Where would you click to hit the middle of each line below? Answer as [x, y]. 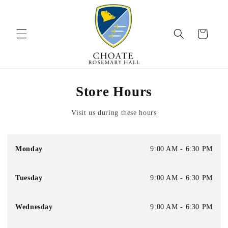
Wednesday [34, 206]
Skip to [29, 7]
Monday [29, 148]
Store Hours [114, 91]
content [29, 16]
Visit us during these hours [114, 112]
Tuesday [29, 177]
